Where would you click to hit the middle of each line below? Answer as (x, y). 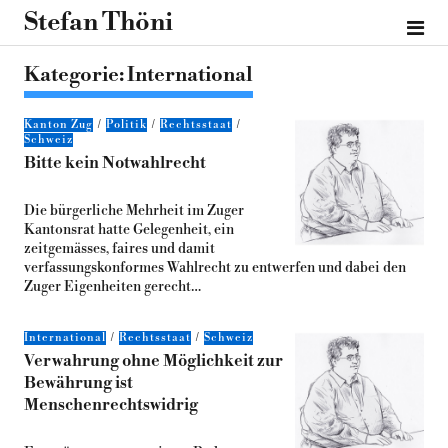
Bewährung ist (78, 383)
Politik (126, 125)
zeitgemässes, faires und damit (119, 249)
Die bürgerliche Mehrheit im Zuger (133, 211)
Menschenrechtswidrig (110, 405)
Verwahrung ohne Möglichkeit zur (153, 361)
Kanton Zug (58, 125)
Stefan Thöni (98, 22)
